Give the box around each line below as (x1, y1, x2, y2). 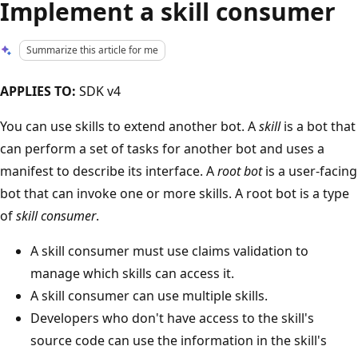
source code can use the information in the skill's (30, 331, 327, 349)
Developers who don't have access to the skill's (30, 308, 314, 327)
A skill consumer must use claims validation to (30, 241, 308, 260)
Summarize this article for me (26, 43, 159, 57)
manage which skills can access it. (30, 264, 234, 282)
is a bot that (280, 117, 356, 135)
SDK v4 (76, 82, 121, 100)
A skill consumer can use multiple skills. (30, 286, 268, 304)
